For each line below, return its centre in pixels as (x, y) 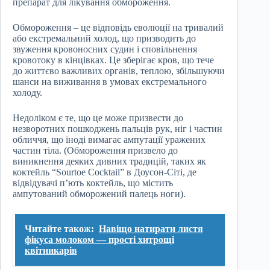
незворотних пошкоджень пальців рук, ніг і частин (118, 129)
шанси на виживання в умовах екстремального (110, 82)
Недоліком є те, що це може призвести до (98, 118)
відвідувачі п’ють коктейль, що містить (93, 183)
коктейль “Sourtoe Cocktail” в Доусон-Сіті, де (105, 172)
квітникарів (51, 251)
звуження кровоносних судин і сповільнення (105, 49)
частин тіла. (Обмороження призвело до (95, 151)
